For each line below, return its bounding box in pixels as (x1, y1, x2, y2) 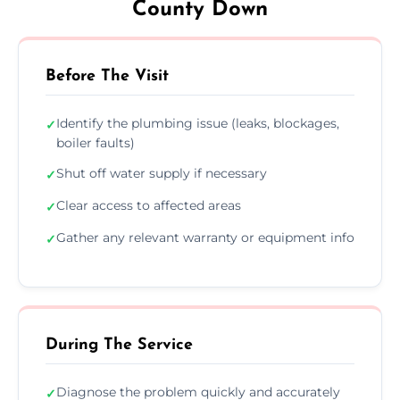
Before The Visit (46, 67, 169, 85)
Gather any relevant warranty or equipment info (56, 229, 354, 246)
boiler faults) (56, 134, 135, 151)
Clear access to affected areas (56, 196, 241, 213)
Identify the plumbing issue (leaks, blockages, (56, 114, 339, 131)
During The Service (46, 336, 193, 354)
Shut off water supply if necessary (56, 164, 267, 181)
